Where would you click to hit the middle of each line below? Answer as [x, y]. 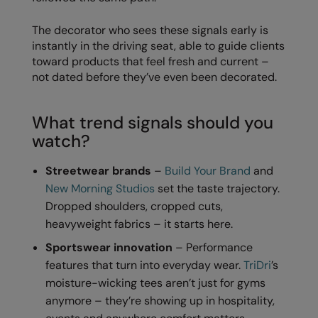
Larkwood [34, 138]
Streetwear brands [99, 170]
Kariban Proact [45, 30]
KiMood [28, 57]
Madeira [30, 192]
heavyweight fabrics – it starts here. [139, 224]
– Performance [213, 247]
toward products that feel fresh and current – [150, 61]
